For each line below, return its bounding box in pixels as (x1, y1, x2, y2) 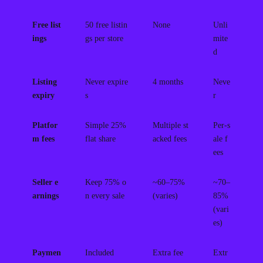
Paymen (32, 248, 61, 257)
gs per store (85, 33, 123, 43)
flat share (85, 134, 116, 143)
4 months (152, 77, 183, 86)
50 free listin (85, 20, 127, 29)
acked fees (152, 134, 187, 143)
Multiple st (152, 120, 188, 130)
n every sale (85, 191, 124, 200)
